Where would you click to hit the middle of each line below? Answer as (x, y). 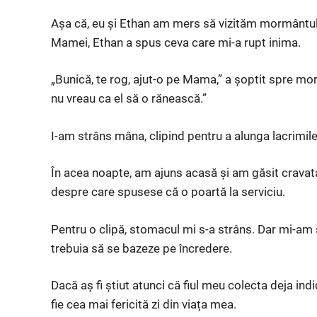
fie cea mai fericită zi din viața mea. (144, 304)
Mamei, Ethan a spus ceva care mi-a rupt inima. (176, 42)
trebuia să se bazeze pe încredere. (142, 248)
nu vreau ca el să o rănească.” (129, 98)
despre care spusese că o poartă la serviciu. (168, 192)
